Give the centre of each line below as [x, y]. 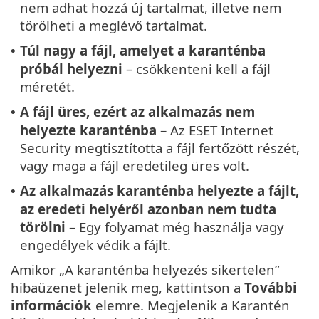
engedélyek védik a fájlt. [95, 245]
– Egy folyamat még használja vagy [175, 227]
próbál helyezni [71, 69]
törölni [43, 227]
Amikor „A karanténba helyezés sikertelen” [145, 270]
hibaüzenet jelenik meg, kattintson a [127, 287]
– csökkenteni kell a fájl [197, 69]
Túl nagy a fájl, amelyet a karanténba [143, 50]
